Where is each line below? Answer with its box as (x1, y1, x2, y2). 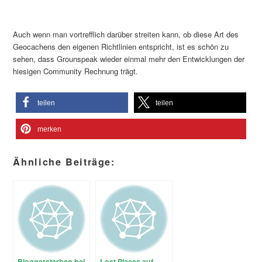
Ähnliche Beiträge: (13, 154, 115, 168)
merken (37, 125, 62, 133)
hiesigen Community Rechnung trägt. (13, 65, 139, 77)
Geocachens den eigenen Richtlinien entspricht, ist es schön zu (13, 40, 229, 52)
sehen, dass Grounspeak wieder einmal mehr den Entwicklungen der (13, 53, 245, 64)
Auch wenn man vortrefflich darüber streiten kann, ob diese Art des (13, 28, 239, 40)
